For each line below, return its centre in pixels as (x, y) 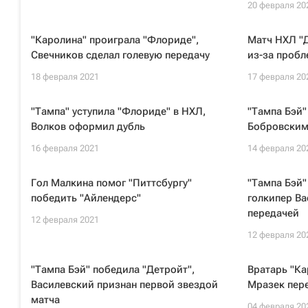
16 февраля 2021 (65, 148)
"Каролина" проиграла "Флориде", (115, 40)
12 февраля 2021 (65, 220)
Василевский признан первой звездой (124, 285)
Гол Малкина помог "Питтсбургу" (111, 183)
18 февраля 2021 (65, 77)
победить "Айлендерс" (86, 198)
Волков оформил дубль (88, 126)
